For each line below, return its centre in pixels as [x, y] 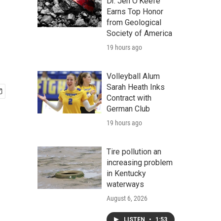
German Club [128, 109]
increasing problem [140, 163]
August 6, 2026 [127, 198]
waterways [125, 184]
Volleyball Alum [133, 76]
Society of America [139, 33]
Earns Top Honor [135, 12]
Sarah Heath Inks [136, 87]
